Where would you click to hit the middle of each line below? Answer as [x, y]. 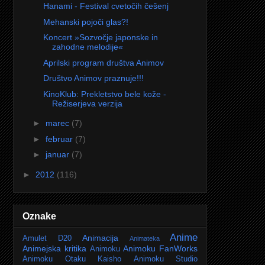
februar [60, 139]
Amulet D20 [47, 238]
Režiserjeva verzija [87, 103]
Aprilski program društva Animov [103, 62]
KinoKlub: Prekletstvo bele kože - [104, 94]
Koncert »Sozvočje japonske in [100, 38]
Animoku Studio [165, 259]
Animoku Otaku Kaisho [72, 259]
